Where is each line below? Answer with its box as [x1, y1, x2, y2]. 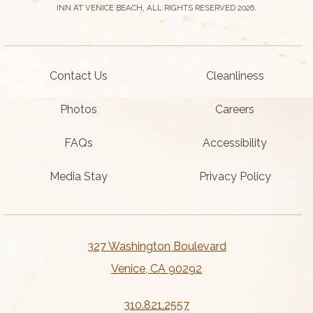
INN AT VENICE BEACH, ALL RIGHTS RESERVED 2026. [57, 2, 256, 13]
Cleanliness [205, 68, 264, 82]
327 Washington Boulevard [87, 239, 226, 253]
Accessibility [203, 136, 267, 150]
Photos [59, 102, 97, 116]
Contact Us [49, 68, 108, 82]
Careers [215, 102, 254, 116]
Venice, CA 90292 [111, 261, 202, 275]
